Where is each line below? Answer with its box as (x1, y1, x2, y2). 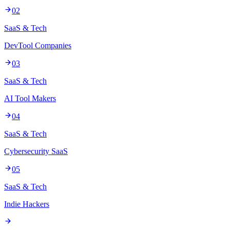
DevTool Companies (4, 41, 71, 50)
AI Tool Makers (4, 94, 56, 103)
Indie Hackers (4, 200, 49, 209)
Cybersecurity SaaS (4, 147, 68, 156)
